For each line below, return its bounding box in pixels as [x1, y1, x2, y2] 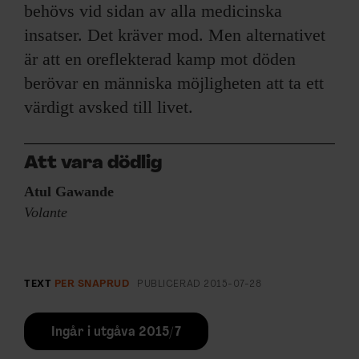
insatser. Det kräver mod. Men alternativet [24, 24, 325, 45]
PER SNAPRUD [54, 278, 130, 289]
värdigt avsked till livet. [24, 96, 193, 117]
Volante [24, 204, 67, 220]
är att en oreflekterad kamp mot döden [24, 48, 296, 69]
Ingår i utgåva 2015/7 [51, 325, 181, 339]
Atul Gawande [24, 183, 114, 200]
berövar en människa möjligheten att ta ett [24, 72, 324, 93]
